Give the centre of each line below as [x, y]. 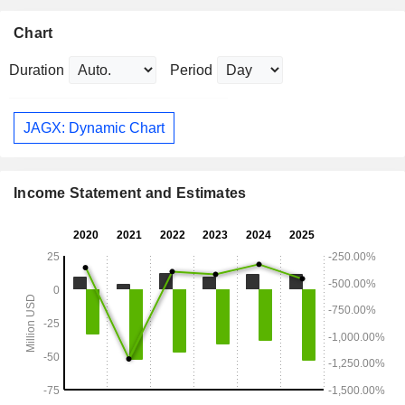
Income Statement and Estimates [130, 193]
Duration [37, 71]
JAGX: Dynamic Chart [94, 127]
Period [191, 71]
